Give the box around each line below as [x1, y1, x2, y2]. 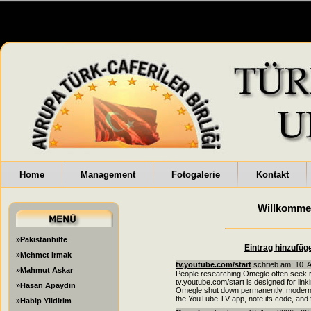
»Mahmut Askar [16, 266, 73, 274]
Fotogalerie [171, 169, 220, 180]
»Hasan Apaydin [16, 281, 76, 289]
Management [81, 169, 135, 180]
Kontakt [256, 169, 289, 180]
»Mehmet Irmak [16, 251, 72, 259]
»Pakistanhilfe [16, 235, 67, 244]
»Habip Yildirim [16, 296, 72, 305]
